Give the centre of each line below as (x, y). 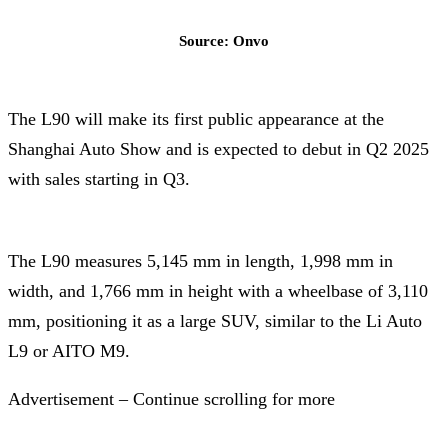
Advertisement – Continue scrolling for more (171, 398)
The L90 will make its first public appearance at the (196, 118)
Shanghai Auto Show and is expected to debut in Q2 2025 (218, 148)
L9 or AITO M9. (69, 350)
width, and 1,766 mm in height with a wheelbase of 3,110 (218, 290)
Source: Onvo (224, 40)
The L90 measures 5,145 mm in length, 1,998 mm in (200, 260)
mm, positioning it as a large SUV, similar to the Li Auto (215, 320)
